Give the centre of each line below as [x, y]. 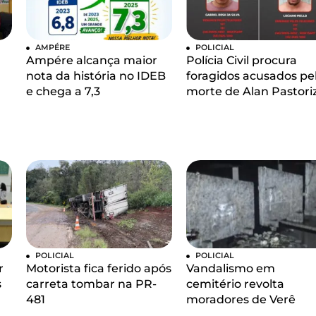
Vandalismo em [230, 268]
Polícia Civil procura [241, 60]
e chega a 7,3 [63, 91]
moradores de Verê [241, 299]
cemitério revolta [235, 284]
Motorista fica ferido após [99, 268]
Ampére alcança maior [92, 60]
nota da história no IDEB [96, 75]
